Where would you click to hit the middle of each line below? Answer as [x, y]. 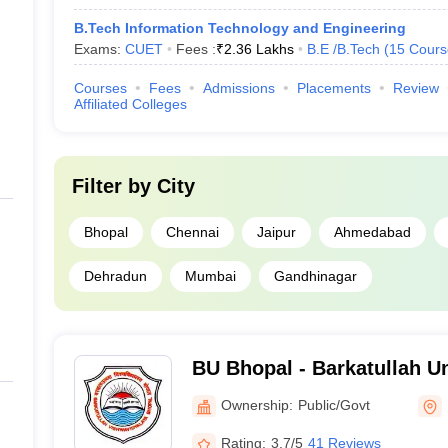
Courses [100, 88]
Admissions [238, 88]
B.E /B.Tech [343, 49]
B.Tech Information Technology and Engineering [239, 28]
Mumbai [210, 276]
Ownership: [256, 404]
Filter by [114, 186]
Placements [333, 88]
